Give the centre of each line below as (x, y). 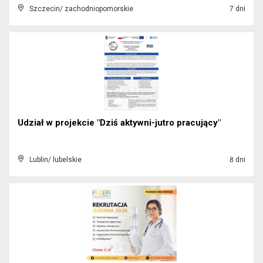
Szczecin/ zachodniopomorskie (81, 9)
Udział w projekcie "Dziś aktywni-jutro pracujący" (119, 123)
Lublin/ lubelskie (55, 160)
